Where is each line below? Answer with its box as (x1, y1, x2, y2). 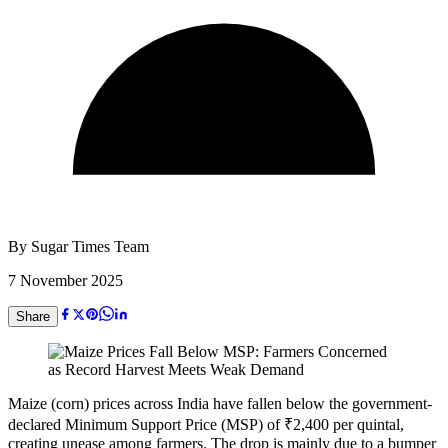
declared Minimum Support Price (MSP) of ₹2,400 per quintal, (8, 415, 404, 433)
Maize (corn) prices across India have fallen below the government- (8, 394, 432, 412)
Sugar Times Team (31, 237, 149, 255)
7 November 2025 (8, 271, 123, 289)
